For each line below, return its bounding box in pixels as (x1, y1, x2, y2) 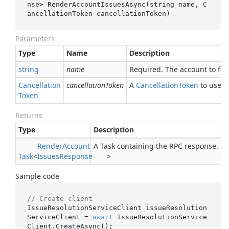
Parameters (15, 34, 55, 43)
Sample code (15, 171, 59, 181)
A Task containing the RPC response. (94, 141, 218, 151)
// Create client (27, 194, 93, 202)
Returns (15, 110, 42, 120)
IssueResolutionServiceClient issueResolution (27, 203, 207, 212)
